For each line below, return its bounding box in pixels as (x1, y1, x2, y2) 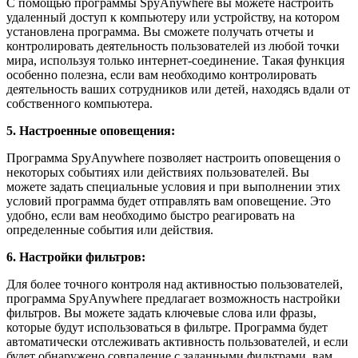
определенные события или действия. (6, 223, 213, 237)
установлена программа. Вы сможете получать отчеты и (6, 25, 314, 39)
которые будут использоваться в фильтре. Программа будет (6, 320, 328, 335)
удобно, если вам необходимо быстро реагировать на (6, 209, 295, 223)
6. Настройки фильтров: (6, 250, 145, 265)
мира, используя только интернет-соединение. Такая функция (6, 54, 344, 68)
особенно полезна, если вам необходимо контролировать (6, 68, 316, 82)
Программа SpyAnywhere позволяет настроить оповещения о (6, 151, 340, 165)
